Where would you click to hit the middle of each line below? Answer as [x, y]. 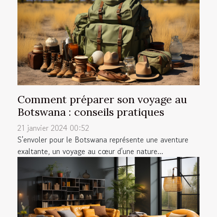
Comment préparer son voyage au [102, 99]
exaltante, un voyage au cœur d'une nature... [90, 151]
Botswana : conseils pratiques [91, 112]
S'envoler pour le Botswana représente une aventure [103, 139]
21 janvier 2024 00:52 [53, 128]
